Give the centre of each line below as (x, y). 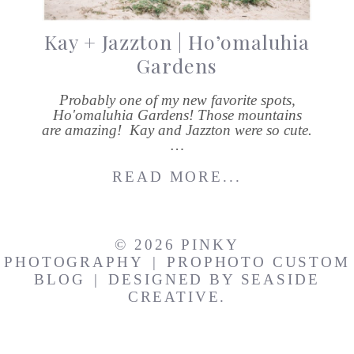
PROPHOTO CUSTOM (258, 262)
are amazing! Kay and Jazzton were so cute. (177, 130)
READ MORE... (177, 176)
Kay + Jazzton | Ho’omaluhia (177, 41)
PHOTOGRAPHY (74, 262)
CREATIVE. (177, 297)
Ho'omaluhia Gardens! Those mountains (177, 115)
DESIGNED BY (175, 280)
